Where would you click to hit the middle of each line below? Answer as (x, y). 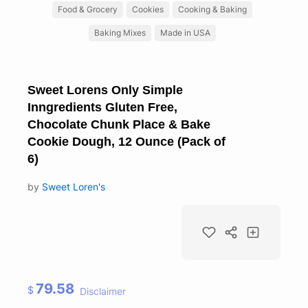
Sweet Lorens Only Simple (105, 90)
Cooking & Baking (212, 9)
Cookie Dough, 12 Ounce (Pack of (126, 141)
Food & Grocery (88, 9)
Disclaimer (103, 291)
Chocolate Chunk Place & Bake (119, 124)
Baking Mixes (120, 32)
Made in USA (185, 32)
